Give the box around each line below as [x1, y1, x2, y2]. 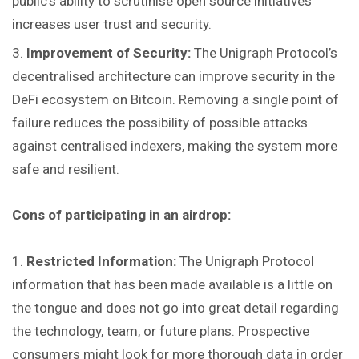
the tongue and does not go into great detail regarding [12, 299, 339, 316]
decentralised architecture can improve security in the [12, 67, 335, 84]
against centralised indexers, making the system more [12, 137, 337, 154]
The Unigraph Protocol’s [194, 44, 337, 61]
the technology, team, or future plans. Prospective [12, 322, 309, 339]
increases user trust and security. [12, 15, 212, 32]
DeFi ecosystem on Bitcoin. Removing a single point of [12, 91, 339, 107]
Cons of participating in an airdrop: [12, 207, 231, 224]
